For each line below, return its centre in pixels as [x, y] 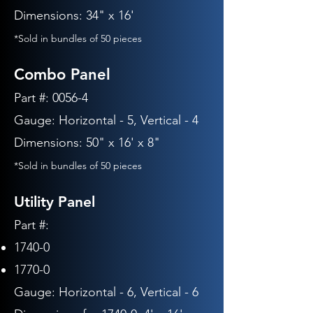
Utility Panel [54, 202]
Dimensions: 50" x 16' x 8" [87, 143]
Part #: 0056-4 [51, 98]
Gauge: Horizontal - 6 [74, 292]
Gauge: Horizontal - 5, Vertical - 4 [106, 120]
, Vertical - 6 [166, 292]
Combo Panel [62, 74]
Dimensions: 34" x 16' [74, 15]
